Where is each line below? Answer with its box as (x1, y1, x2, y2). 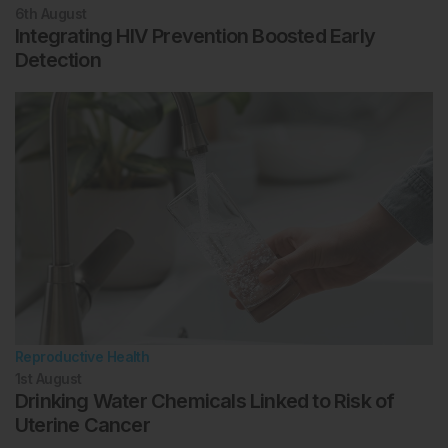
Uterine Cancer (15, 413, 150, 438)
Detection (15, 48, 101, 73)
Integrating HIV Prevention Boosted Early (15, 24, 376, 49)
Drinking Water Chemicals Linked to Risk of (15, 389, 395, 414)
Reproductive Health (15, 348, 150, 366)
